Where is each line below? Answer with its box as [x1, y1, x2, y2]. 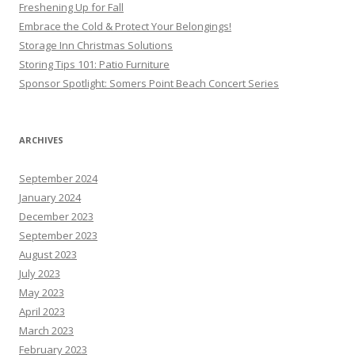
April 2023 [19, 304, 65, 319]
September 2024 [19, 171, 97, 185]
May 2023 [19, 285, 64, 300]
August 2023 [19, 247, 77, 261]
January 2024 [19, 190, 81, 204]
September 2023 [19, 228, 97, 242]
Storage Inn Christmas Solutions [19, 38, 173, 52]
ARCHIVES [19, 134, 63, 146]
